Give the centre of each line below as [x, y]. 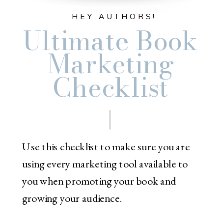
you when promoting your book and [99, 181]
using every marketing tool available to [105, 164]
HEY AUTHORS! [114, 16]
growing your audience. [73, 198]
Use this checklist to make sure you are [106, 147]
